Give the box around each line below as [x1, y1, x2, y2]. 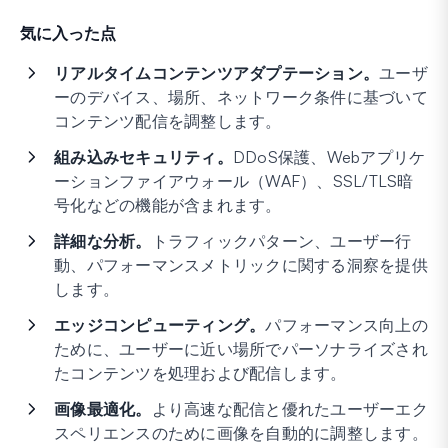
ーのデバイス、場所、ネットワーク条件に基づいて [54, 86, 428, 107]
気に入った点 [20, 22, 116, 43]
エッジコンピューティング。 [54, 314, 266, 335]
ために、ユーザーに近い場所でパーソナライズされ [54, 338, 428, 359]
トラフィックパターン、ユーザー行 [151, 230, 412, 251]
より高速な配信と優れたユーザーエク [151, 398, 428, 419]
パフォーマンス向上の [265, 314, 428, 335]
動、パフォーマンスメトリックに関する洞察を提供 [54, 254, 428, 275]
